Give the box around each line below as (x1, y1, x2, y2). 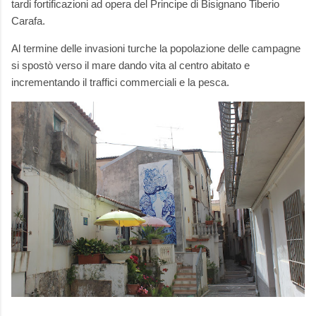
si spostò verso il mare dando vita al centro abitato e (11, 59, 250, 71)
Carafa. (11, 14, 45, 27)
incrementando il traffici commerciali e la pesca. (11, 75, 229, 88)
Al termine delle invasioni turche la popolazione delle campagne (11, 42, 300, 54)
